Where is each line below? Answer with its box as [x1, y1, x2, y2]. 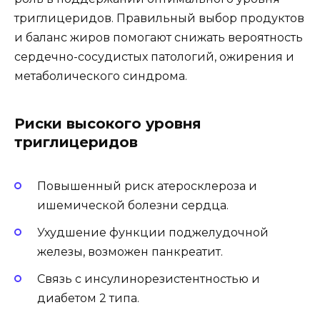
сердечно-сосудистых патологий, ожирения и [14, 49, 294, 64]
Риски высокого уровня [14, 114, 201, 132]
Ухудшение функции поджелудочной [37, 226, 269, 240]
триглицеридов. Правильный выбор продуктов [14, 11, 304, 25]
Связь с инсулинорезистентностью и [37, 272, 260, 286]
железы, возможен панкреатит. [37, 245, 223, 259]
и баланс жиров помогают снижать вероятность [14, 30, 303, 44]
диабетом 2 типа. [37, 291, 139, 306]
